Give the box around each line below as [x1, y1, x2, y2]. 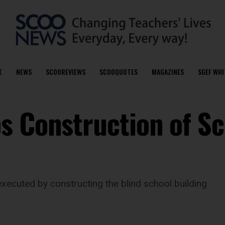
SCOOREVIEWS [45, 66, 85, 77]
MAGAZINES [151, 66, 184, 77]
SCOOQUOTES [99, 66, 138, 77]
